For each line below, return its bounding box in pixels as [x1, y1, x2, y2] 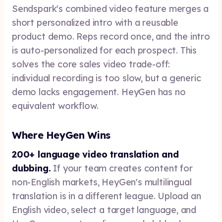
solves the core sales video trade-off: [12, 58, 170, 70]
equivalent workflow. [12, 100, 99, 111]
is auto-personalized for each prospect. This [12, 45, 197, 56]
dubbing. [12, 163, 51, 174]
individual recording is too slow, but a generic [12, 72, 201, 84]
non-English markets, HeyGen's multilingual [12, 176, 192, 188]
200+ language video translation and [12, 149, 179, 160]
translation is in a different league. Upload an [12, 190, 201, 202]
